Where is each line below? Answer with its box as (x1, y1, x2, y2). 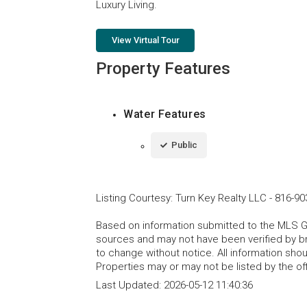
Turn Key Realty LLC (175, 192, 267, 205)
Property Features (96, 59, 230, 79)
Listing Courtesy (96, 192, 171, 205)
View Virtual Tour (111, 35, 180, 46)
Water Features (123, 108, 206, 121)
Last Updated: (96, 279, 164, 292)
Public (171, 140, 197, 151)
